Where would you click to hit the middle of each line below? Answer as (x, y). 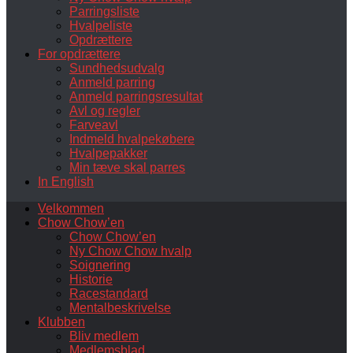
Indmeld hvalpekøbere (132, 139)
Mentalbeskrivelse (120, 308)
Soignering (100, 265)
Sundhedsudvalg (117, 68)
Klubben (61, 322)
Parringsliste (104, 11)
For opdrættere (79, 54)
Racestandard (109, 294)
